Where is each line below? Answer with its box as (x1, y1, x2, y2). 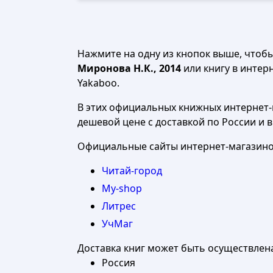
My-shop (102, 182, 142, 195)
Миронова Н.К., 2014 (77, 62, 181, 75)
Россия (102, 256, 135, 269)
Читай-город (102, 164, 162, 177)
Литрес (102, 199, 136, 213)
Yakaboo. (77, 76, 119, 90)
